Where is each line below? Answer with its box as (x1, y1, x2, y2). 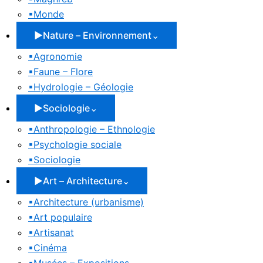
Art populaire (33, 211, 92, 224)
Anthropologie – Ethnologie (33, 123, 155, 136)
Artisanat (33, 227, 74, 239)
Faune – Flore (33, 66, 93, 78)
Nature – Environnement (43, 29, 151, 42)
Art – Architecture (43, 175, 122, 187)
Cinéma (33, 242, 67, 254)
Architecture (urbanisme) (33, 196, 144, 208)
